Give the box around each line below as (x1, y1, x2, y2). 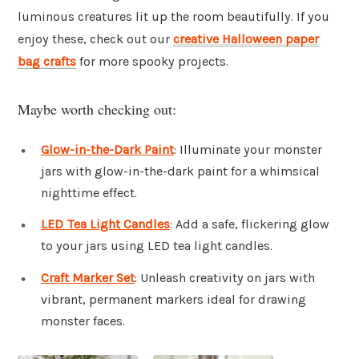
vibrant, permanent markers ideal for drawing (41, 292, 306, 308)
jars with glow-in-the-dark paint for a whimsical (41, 163, 320, 179)
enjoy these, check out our (18, 31, 173, 47)
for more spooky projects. (76, 54, 228, 70)
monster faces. (41, 313, 125, 329)
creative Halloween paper (173, 31, 319, 47)
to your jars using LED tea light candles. (41, 238, 272, 254)
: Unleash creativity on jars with (135, 270, 315, 286)
